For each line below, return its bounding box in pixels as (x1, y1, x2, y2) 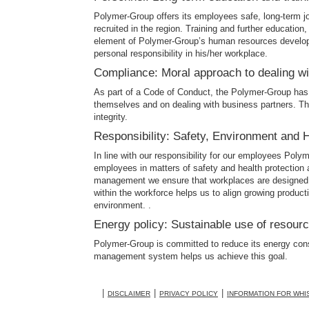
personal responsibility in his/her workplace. (94, 48, 268, 59)
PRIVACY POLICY (159, 290, 218, 297)
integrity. (94, 112, 128, 122)
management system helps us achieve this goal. (94, 251, 288, 261)
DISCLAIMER (108, 290, 150, 297)
